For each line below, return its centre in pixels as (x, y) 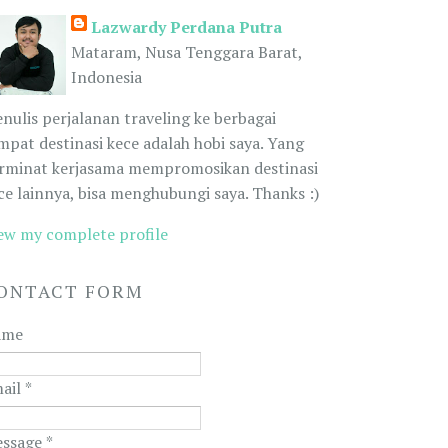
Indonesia (106, 77)
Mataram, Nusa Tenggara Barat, (186, 52)
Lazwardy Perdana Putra (186, 27)
